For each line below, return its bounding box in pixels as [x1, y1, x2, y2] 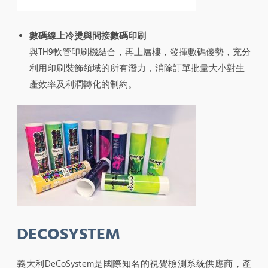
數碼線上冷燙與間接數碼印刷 [29, 29, 146, 42]
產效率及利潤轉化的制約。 [29, 78, 137, 91]
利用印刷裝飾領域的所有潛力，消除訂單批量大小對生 [29, 62, 245, 75]
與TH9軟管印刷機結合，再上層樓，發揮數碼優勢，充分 [29, 45, 251, 59]
